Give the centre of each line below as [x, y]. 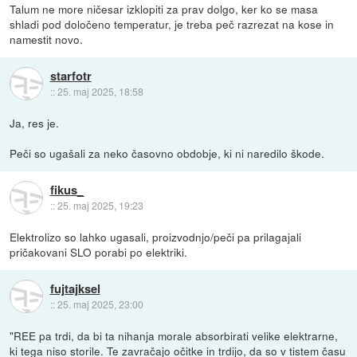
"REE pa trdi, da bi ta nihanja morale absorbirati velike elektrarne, [174, 336]
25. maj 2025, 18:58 [100, 91]
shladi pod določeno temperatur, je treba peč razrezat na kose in [172, 24]
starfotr [71, 75]
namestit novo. [47, 39]
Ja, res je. [35, 123]
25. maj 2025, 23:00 [100, 304]
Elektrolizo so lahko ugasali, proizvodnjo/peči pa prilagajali [156, 237]
